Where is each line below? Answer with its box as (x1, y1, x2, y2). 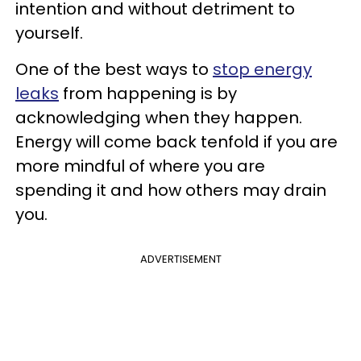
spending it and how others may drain (15, 179, 326, 201)
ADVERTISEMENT (139, 251, 222, 267)
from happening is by (59, 82, 237, 105)
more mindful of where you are (15, 155, 265, 177)
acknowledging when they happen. (15, 106, 302, 129)
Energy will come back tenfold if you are (15, 131, 338, 153)
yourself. (15, 22, 83, 44)
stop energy (213, 58, 312, 81)
